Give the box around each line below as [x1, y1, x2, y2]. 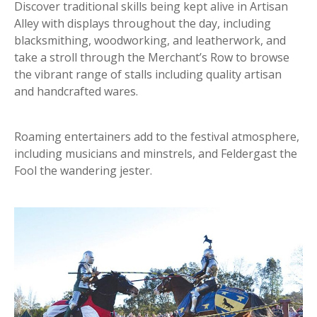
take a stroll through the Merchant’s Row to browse [14, 50, 289, 66]
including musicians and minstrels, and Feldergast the [14, 146, 297, 162]
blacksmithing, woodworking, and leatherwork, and [14, 33, 286, 49]
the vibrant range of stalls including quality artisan [14, 67, 282, 83]
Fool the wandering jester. [14, 163, 155, 179]
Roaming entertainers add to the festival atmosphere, [14, 129, 299, 145]
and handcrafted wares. [14, 83, 138, 100]
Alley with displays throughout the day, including [14, 16, 271, 32]
